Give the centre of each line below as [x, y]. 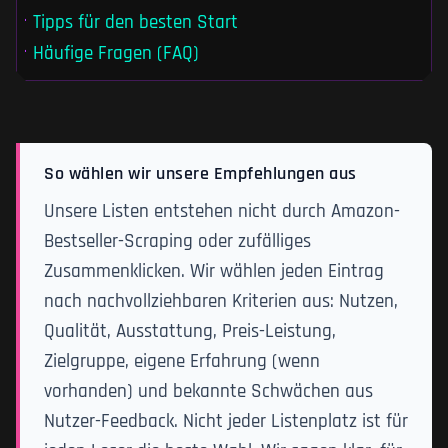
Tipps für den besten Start [135, 22]
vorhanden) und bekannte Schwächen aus [208, 392]
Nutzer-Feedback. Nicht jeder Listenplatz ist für [226, 422]
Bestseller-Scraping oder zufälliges [177, 242]
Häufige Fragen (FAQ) [116, 53]
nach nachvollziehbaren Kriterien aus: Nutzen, [221, 302]
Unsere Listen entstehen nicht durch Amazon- [222, 212]
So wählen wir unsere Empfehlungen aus [200, 174]
